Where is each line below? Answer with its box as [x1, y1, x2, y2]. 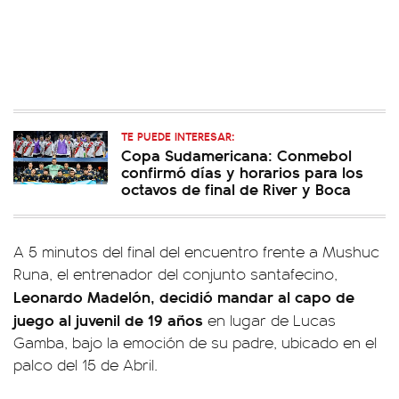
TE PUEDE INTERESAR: [121, 127, 234, 144]
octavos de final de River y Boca [121, 177, 351, 199]
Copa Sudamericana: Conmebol [121, 143, 352, 166]
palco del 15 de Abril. [13, 354, 158, 375]
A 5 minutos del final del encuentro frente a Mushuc [13, 240, 379, 262]
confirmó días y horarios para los [121, 160, 363, 183]
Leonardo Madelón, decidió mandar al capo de [13, 285, 354, 307]
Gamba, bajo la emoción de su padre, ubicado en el [13, 331, 377, 353]
